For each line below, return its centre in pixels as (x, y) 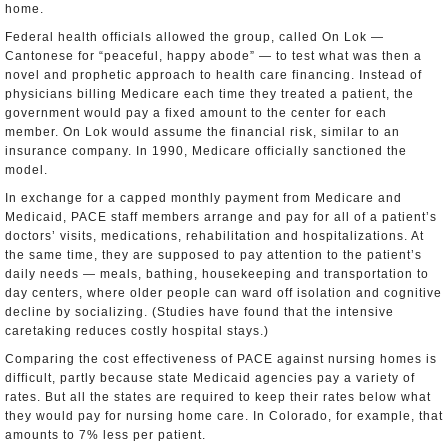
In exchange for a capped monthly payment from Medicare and (203, 198)
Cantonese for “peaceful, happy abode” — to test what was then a (213, 56)
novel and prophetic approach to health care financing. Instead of (213, 75)
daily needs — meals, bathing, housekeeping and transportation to (217, 274)
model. (26, 170)
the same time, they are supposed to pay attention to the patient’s (213, 255)
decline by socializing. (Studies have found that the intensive (199, 312)
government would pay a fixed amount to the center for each (196, 113)
